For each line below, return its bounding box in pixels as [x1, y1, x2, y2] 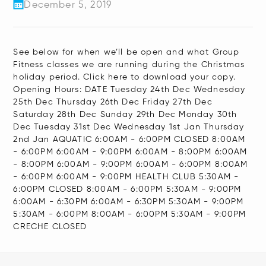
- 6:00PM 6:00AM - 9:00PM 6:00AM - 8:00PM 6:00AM [13, 148, 248, 156]
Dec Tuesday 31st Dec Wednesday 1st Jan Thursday [13, 123, 245, 131]
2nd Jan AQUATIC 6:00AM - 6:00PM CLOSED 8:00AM [13, 135, 246, 144]
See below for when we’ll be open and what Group [13, 48, 240, 56]
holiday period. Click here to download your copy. [13, 73, 236, 81]
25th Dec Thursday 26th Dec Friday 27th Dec [13, 98, 213, 106]
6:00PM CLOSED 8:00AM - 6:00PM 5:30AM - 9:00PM [13, 185, 242, 194]
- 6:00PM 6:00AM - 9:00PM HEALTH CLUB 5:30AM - [13, 173, 239, 181]
